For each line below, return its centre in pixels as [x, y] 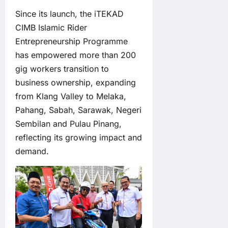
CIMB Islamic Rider [51, 28]
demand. [33, 151]
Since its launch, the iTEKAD [69, 14]
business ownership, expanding [76, 83]
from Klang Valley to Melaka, [71, 96]
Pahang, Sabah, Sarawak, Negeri [78, 110]
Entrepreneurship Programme [72, 41]
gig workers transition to [62, 69]
